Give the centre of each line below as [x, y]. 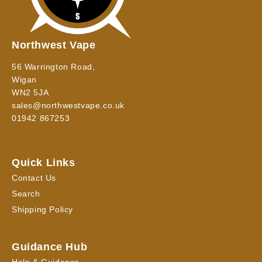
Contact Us [34, 178]
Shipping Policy [42, 209]
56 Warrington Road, [54, 67]
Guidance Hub [50, 247]
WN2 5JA [30, 92]
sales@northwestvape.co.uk [68, 105]
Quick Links [44, 163]
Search [26, 194]
